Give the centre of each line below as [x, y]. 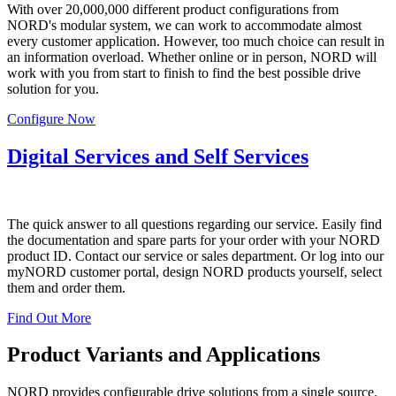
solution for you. [53, 88]
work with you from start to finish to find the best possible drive [184, 72]
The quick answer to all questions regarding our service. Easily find [194, 224]
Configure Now [51, 118]
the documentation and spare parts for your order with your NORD [194, 240]
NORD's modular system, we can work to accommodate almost [184, 25]
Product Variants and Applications [164, 355]
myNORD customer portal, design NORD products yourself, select [194, 271]
